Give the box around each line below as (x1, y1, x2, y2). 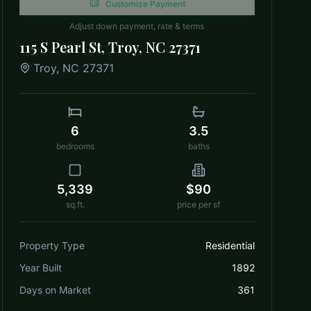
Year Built (19, 262, 62, 274)
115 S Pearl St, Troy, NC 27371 (19, 37, 201, 56)
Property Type (19, 239, 85, 251)
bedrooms (56, 141, 94, 151)
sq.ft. (65, 199, 85, 210)
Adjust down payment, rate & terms (69, 21, 205, 31)
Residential (205, 239, 255, 251)
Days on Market (19, 284, 91, 296)
